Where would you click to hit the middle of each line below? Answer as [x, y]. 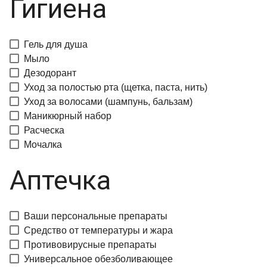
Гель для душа [56, 44]
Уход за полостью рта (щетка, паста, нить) [116, 87]
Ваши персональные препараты [96, 216]
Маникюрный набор [68, 116]
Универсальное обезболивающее [98, 259]
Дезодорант [50, 73]
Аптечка [60, 180]
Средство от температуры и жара [98, 230]
